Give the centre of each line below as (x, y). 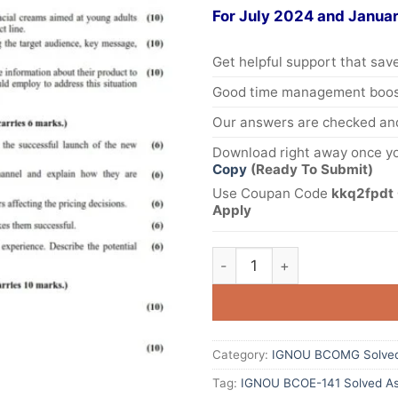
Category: (242, 354)
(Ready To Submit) (312, 170)
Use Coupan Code (272, 193)
